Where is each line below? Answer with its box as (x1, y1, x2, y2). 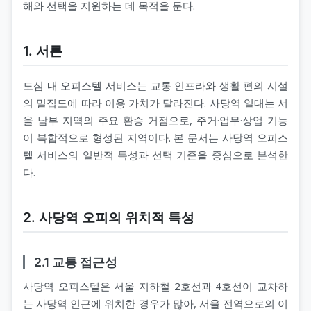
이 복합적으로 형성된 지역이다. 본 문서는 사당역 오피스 (23, 130, 288, 144)
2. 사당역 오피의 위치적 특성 (23, 208, 194, 226)
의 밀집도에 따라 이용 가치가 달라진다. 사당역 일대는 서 (23, 95, 288, 110)
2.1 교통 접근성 (33, 254, 117, 269)
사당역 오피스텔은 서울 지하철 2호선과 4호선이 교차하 (23, 279, 288, 294)
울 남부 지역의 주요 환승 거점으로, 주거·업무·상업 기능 (23, 112, 288, 127)
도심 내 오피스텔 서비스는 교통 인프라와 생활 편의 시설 (23, 78, 288, 92)
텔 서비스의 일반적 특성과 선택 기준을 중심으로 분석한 (23, 147, 288, 162)
